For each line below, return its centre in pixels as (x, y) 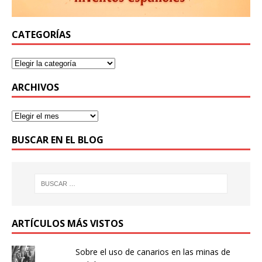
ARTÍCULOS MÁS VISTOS (68, 223)
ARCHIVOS (35, 87)
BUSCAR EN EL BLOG (58, 140)
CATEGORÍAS (41, 35)
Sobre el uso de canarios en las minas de (153, 251)
